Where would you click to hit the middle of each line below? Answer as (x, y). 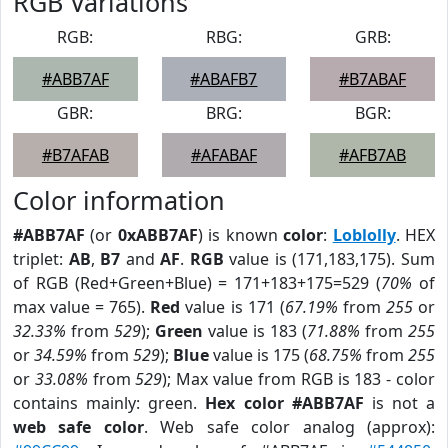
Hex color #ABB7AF (284, 403)
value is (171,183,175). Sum (329, 259)
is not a (399, 403)
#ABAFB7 (224, 79)
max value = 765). (82, 307)
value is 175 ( (259, 355)
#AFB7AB (373, 155)
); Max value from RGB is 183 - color (299, 379)
